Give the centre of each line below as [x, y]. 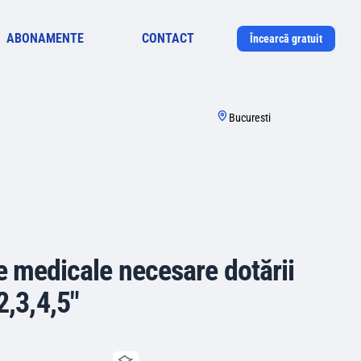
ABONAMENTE [45, 38]
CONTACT [168, 38]
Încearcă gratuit [286, 39]
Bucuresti [250, 118]
